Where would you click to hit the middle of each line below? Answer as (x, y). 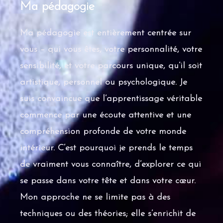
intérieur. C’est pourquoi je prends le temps (106, 148)
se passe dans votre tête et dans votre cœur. (108, 181)
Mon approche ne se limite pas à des (95, 197)
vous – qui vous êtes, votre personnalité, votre (111, 49)
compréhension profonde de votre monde (103, 131)
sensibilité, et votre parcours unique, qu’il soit (111, 66)
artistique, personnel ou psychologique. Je (104, 82)
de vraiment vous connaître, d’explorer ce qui (111, 164)
